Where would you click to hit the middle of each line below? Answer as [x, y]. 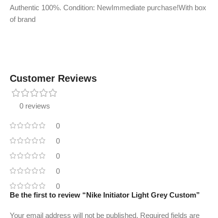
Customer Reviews [53, 78]
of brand [23, 19]
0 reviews [35, 106]
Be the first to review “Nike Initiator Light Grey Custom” [105, 195]
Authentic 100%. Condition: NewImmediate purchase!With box [108, 8]
